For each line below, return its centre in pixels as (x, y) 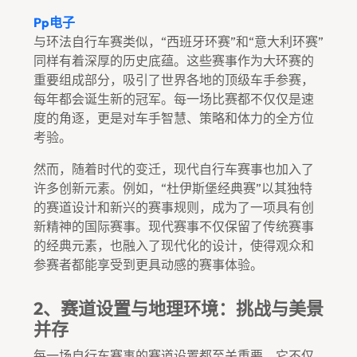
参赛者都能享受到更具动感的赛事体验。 (148, 265)
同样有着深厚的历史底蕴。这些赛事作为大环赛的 (174, 61)
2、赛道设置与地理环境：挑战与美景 (178, 308)
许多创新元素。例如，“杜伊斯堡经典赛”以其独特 (173, 188)
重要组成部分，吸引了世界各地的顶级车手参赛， (174, 80)
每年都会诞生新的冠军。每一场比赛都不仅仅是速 (174, 99)
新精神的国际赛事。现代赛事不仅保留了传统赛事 (174, 226)
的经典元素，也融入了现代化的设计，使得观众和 (174, 245)
